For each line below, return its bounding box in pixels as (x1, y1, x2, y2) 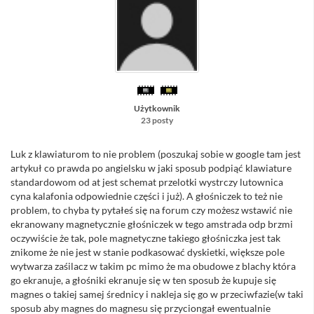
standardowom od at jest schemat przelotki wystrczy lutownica (11, 176, 283, 189)
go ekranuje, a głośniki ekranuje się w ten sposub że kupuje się (11, 274, 276, 287)
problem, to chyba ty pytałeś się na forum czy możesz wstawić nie (11, 204, 292, 217)
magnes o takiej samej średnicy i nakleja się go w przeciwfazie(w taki (11, 288, 303, 301)
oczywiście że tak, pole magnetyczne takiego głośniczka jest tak (11, 232, 280, 245)
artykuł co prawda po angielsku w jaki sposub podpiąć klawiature (11, 162, 292, 175)
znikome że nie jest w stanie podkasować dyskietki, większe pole (11, 246, 285, 259)
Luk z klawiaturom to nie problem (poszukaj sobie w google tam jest (11, 148, 301, 161)
